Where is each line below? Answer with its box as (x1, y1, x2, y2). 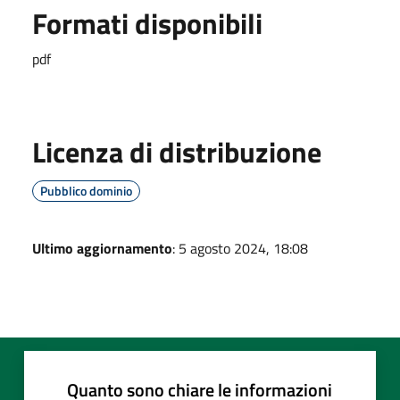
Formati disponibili (32, 2, 262, 45)
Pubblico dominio (40, 181, 132, 200)
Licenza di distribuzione (32, 130, 321, 173)
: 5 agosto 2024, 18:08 (172, 237, 308, 259)
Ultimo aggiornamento (32, 237, 172, 259)
